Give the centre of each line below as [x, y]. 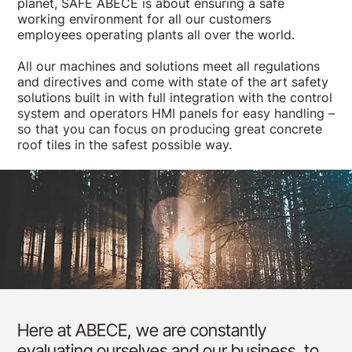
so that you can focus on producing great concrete [169, 128]
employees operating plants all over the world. [156, 34]
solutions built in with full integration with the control [174, 97]
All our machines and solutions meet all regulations [168, 66]
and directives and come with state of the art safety [172, 81]
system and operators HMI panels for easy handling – [176, 113]
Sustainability [44, 229]
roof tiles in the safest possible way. [124, 144]
